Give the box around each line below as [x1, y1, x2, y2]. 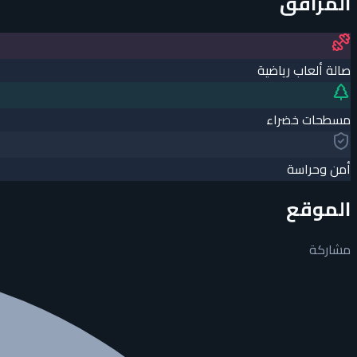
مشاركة [309, 237, 351, 262]
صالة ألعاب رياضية [257, 58, 351, 83]
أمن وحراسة [287, 157, 351, 182]
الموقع [286, 191, 351, 228]
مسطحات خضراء [266, 108, 351, 132]
